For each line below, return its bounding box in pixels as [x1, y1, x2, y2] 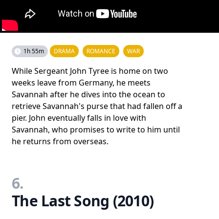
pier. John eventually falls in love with [12, 112, 146, 123]
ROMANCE [87, 47, 115, 55]
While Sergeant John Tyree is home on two [12, 66, 168, 76]
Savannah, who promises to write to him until [12, 124, 180, 135]
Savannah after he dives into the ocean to [12, 89, 165, 100]
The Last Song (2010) [12, 191, 153, 211]
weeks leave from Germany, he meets [12, 77, 151, 88]
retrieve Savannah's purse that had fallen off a [12, 101, 182, 111]
